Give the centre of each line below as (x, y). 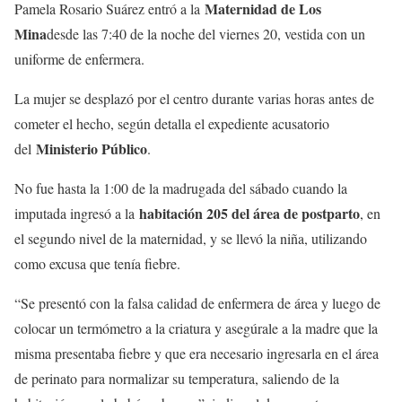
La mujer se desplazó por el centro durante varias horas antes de (194, 98)
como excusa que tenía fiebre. (100, 263)
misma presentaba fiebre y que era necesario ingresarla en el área (197, 353)
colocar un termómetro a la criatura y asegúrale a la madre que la (196, 328)
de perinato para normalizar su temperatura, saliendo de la (177, 378)
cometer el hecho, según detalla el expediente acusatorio (172, 123)
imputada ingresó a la (77, 213)
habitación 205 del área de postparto (249, 213)
